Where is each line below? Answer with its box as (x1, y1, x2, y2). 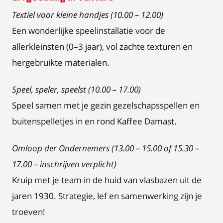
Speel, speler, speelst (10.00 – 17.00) (12, 84, 141, 95)
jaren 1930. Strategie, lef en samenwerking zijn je (12, 190, 202, 202)
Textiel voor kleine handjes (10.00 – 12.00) (12, 9, 163, 20)
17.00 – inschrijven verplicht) (12, 158, 116, 170)
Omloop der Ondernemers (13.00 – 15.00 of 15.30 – (12, 142, 199, 154)
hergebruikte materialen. (12, 57, 110, 68)
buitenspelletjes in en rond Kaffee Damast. (12, 115, 177, 127)
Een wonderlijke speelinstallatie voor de (12, 25, 165, 36)
